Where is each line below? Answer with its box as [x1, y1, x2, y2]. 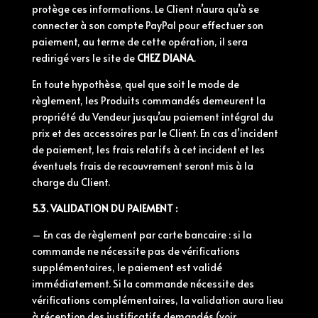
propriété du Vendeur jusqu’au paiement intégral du [31, 110, 273, 124]
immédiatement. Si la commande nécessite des [31, 277, 254, 290]
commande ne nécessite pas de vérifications [31, 244, 240, 258]
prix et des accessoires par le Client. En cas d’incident [31, 126, 278, 140]
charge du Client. [31, 175, 110, 189]
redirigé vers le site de [31, 51, 137, 65]
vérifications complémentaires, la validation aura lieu [31, 293, 283, 307]
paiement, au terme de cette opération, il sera [31, 35, 248, 48]
